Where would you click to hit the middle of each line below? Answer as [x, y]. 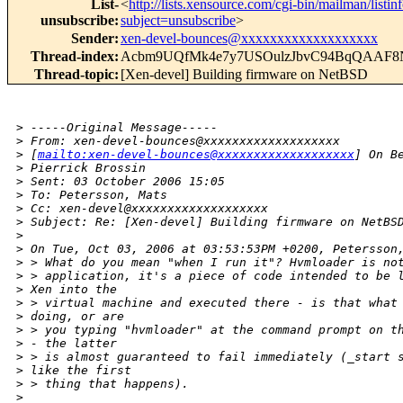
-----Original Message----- [121, 128]
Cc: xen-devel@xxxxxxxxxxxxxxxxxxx [146, 209]
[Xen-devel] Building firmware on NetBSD [244, 75]
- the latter [70, 344]
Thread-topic [74, 75]
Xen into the [70, 290]
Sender [93, 39]
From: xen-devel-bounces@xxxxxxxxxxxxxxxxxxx [185, 141]
